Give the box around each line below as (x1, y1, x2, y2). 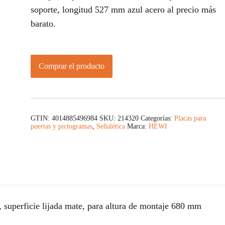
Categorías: (141, 115, 174, 123)
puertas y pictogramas (31, 123, 92, 131)
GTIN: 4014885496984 (31, 115, 97, 123)
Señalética (96, 123, 125, 131)
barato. (31, 19, 56, 29)
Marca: (127, 123, 149, 131)
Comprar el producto (39, 62, 104, 71)
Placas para (174, 115, 206, 123)
